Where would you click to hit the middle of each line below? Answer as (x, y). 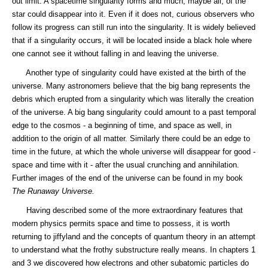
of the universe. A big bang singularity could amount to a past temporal (134, 112)
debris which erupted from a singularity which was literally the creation (133, 99)
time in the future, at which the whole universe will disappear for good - (134, 152)
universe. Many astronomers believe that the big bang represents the (131, 86)
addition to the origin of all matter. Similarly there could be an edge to (131, 138)
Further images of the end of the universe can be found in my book (127, 178)
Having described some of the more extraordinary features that (127, 210)
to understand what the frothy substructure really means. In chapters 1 (134, 250)
